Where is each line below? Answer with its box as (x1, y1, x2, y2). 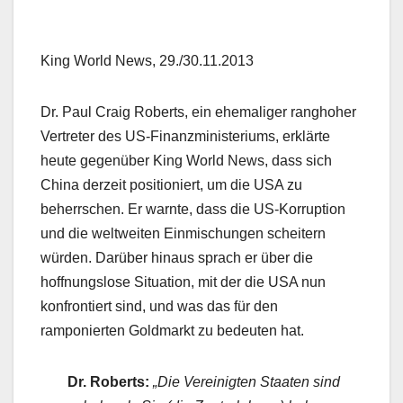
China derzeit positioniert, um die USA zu (40, 177, 302, 193)
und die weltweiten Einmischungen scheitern (40, 226, 326, 242)
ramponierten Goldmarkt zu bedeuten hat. (40, 323, 304, 339)
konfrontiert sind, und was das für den (40, 299, 278, 315)
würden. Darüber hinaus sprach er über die (40, 250, 313, 266)
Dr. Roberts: (67, 374, 149, 390)
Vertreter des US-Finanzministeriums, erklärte (40, 129, 330, 145)
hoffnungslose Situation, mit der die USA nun (40, 274, 326, 291)
